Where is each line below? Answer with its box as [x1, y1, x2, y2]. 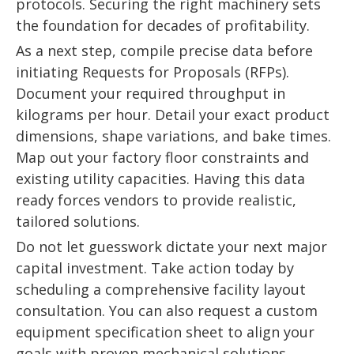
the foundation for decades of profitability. [16, 16, 310, 36]
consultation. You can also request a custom [16, 301, 318, 321]
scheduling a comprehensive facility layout [16, 280, 306, 299]
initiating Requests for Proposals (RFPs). [16, 62, 289, 82]
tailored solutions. [16, 212, 140, 232]
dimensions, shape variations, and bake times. [16, 126, 331, 146]
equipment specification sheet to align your [16, 322, 314, 342]
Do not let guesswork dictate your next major [16, 237, 327, 257]
